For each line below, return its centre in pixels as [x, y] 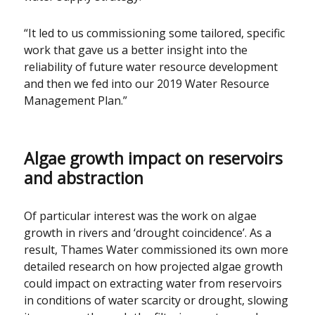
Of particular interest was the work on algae [141, 216]
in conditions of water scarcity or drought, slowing [156, 300]
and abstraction [84, 178]
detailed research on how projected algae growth [154, 266]
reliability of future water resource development [151, 66]
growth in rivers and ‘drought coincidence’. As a [148, 232]
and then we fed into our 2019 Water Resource [147, 83]
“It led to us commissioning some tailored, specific [155, 33]
